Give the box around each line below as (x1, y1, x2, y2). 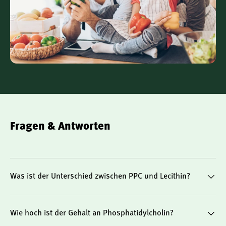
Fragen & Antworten (10, 121, 110, 132)
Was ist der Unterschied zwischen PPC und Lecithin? (10, 172, 190, 181)
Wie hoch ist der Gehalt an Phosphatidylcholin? (10, 209, 174, 217)
